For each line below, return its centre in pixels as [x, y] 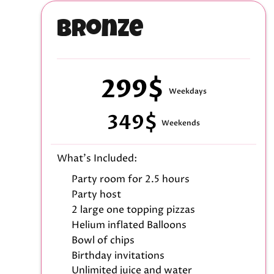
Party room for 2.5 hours [131, 180]
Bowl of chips [103, 240]
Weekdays [187, 91]
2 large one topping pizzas [134, 209]
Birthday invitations [118, 255]
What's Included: [97, 159]
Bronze [100, 31]
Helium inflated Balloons [129, 225]
